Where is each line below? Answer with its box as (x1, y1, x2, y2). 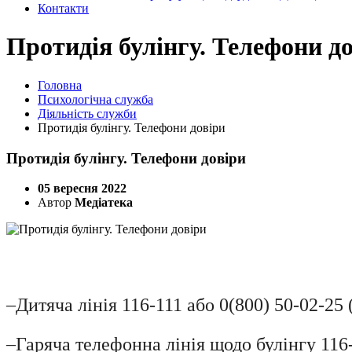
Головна (38, 78, 82, 92)
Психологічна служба (38, 92, 153, 106)
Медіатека (75, 196, 133, 210)
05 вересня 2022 (38, 181, 126, 196)
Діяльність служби (38, 106, 137, 120)
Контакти (38, 2, 89, 15)
